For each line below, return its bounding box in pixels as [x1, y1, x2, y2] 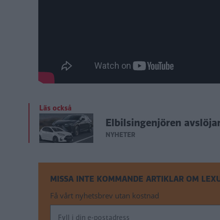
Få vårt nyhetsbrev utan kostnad [50, 190, 159, 200]
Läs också [39, 103, 72, 113]
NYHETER [106, 130, 136, 140]
